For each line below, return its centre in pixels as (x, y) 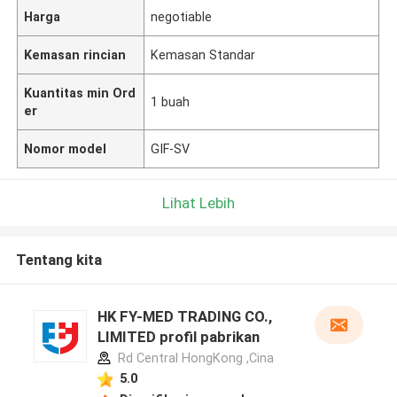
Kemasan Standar (203, 54)
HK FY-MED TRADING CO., (184, 317)
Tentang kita (58, 260)
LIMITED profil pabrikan (178, 337)
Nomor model (66, 148)
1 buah (171, 101)
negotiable (182, 16)
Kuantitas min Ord (80, 93)
